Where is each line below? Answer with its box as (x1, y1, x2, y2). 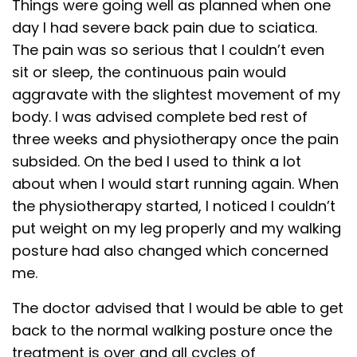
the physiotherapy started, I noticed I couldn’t (12, 195, 336, 216)
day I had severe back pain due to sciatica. (12, 17, 318, 37)
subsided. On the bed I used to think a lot (12, 151, 302, 171)
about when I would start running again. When (12, 173, 339, 194)
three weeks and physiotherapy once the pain (12, 128, 339, 149)
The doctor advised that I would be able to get (12, 297, 344, 318)
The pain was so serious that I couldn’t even (12, 39, 325, 60)
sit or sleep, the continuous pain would (12, 61, 287, 82)
